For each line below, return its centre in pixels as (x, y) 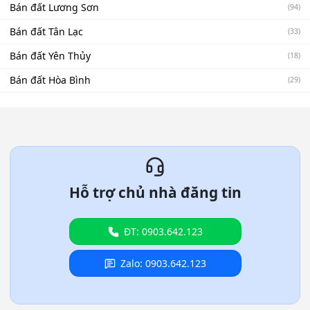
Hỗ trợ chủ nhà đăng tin (155, 192)
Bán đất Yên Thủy (50, 56)
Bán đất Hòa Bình (50, 80)
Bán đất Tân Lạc (46, 32)
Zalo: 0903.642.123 (163, 263)
